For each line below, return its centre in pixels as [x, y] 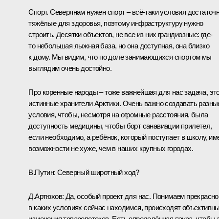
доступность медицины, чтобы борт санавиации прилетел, [120, 126]
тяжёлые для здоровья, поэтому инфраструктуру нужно [116, 23]
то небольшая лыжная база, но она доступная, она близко [119, 45]
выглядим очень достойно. [70, 68]
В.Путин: [42, 172]
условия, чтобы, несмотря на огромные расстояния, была [118, 114]
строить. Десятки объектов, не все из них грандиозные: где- [120, 34]
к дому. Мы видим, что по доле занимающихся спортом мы [120, 57]
